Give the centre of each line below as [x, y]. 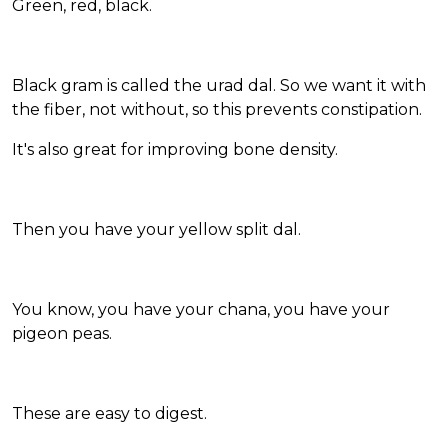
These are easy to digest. [109, 414]
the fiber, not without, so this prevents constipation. [217, 110]
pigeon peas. [62, 334]
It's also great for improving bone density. [175, 150]
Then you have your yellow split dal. [156, 230]
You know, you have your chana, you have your [201, 310]
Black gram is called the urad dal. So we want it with [219, 86]
